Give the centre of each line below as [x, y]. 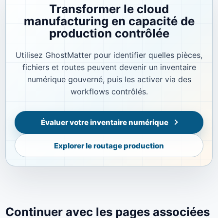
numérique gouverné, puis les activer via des [109, 80]
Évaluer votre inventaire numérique [105, 123]
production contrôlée [109, 34]
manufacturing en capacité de [109, 21]
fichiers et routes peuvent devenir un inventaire [109, 67]
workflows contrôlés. [109, 92]
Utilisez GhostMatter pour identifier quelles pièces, [109, 55]
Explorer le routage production [109, 145]
